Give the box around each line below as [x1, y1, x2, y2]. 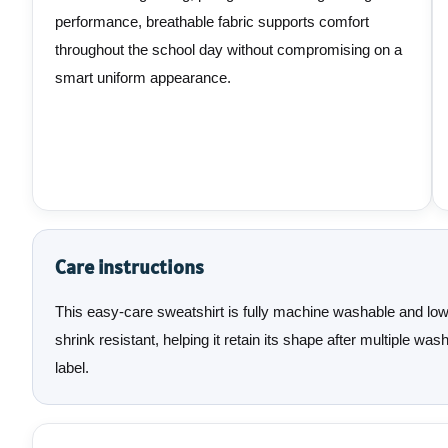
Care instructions [55, 254, 204, 281]
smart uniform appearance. [55, 69, 231, 87]
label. [55, 359, 89, 377]
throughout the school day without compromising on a [55, 41, 402, 59]
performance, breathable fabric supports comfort [55, 13, 369, 31]
